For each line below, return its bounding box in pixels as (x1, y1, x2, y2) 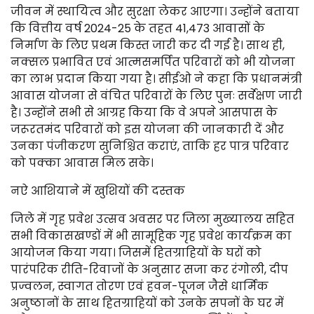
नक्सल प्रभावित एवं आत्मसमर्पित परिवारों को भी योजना (11, 54, 295, 70)
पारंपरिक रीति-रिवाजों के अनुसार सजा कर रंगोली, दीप (11, 261, 288, 278)
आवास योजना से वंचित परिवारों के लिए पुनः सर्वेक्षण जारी (11, 88, 302, 104)
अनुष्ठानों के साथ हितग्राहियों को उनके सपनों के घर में (11, 295, 284, 311)
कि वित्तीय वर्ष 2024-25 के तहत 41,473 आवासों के (11, 20, 265, 36)
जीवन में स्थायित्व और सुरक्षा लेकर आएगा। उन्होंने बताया (11, 4, 299, 20)
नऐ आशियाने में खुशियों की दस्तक (11, 183, 185, 199)
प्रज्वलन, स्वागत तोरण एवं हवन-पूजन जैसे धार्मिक (11, 278, 268, 294)
